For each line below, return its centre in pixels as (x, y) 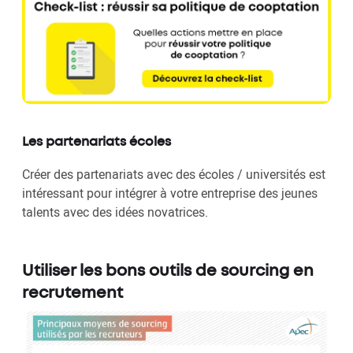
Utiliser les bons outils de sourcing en (168, 272)
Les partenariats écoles (97, 143)
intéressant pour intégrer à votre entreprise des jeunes (170, 193)
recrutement (72, 294)
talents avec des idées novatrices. (115, 212)
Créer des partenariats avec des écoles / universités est (174, 175)
